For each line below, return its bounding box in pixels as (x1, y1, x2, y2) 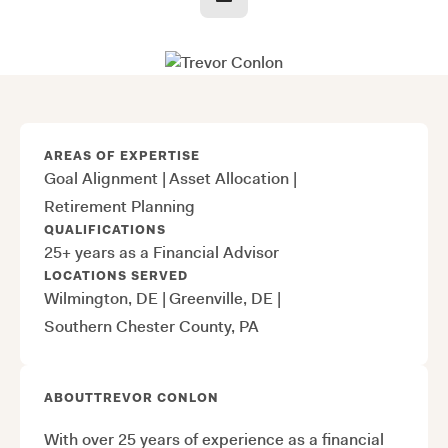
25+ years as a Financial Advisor (44, 241, 279, 263)
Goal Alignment (44, 167, 158, 189)
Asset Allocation (169, 167, 289, 189)
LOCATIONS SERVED (44, 267, 188, 284)
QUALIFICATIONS (44, 221, 166, 238)
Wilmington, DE (44, 287, 158, 309)
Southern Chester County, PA (44, 315, 259, 337)
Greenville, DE (169, 287, 273, 309)
